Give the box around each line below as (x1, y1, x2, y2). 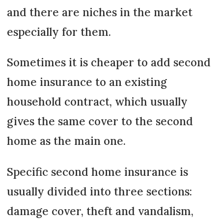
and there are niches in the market (6, 4, 192, 19)
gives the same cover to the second (6, 114, 193, 129)
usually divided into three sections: (6, 184, 192, 198)
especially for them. (6, 24, 111, 39)
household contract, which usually (6, 94, 188, 109)
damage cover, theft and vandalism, (6, 203, 193, 218)
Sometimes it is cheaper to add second (6, 55, 211, 70)
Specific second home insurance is (6, 164, 188, 179)
